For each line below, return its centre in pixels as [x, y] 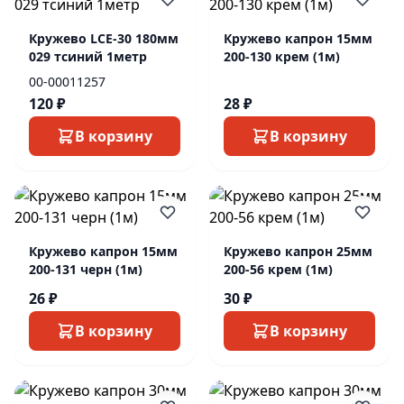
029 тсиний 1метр [88, 56]
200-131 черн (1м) [86, 269]
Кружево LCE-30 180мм [104, 38]
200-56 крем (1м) [278, 269]
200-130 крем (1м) [282, 56]
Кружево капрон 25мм [298, 251]
